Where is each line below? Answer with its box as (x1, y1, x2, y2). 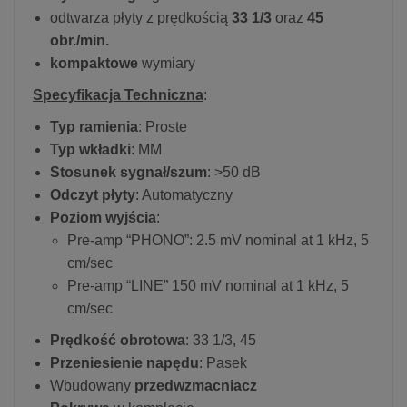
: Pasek (199, 354, 247, 371)
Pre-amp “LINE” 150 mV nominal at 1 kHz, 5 (67, 277, 349, 293)
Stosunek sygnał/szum (50, 164, 207, 180)
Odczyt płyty (50, 186, 135, 203)
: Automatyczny (135, 186, 233, 203)
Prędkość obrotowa (50, 332, 185, 348)
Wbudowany (50, 377, 131, 393)
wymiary (138, 55, 195, 71)
